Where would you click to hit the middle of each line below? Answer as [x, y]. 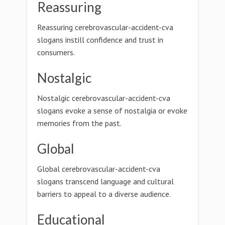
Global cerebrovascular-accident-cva [99, 169]
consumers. [56, 52]
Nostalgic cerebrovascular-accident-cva [104, 98]
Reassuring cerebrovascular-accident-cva [105, 27]
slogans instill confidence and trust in [100, 40]
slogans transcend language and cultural [105, 181]
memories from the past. [79, 123]
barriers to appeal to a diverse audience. [104, 194]
